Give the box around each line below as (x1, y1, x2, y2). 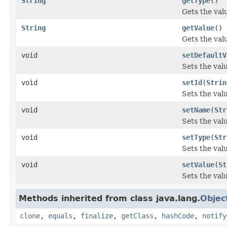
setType (182, 133, 210, 141)
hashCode (162, 211, 194, 220)
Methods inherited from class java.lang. (19, 193, 200, 203)
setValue (182, 160, 214, 169)
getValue (182, 23, 214, 32)
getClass (121, 211, 154, 220)
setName (182, 105, 210, 114)
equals (48, 211, 72, 220)
